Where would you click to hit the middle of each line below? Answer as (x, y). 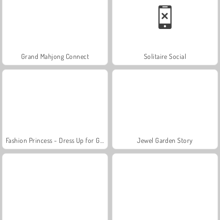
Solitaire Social (165, 56)
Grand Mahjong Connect (55, 56)
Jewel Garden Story (165, 140)
